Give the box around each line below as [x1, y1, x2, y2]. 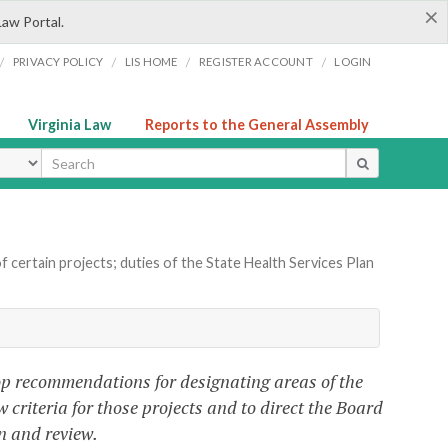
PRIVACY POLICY [12, 55, 104, 68]
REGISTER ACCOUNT [198, 55, 313, 68]
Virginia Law [28, 116, 111, 133]
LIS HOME [124, 55, 178, 68]
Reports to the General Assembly [145, 116, 369, 133]
